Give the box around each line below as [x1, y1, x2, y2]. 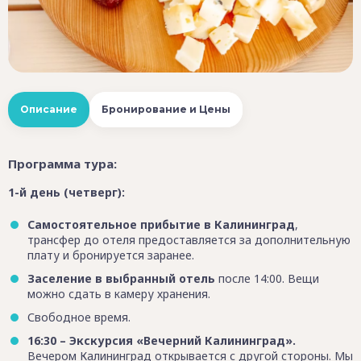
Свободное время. [27, 309, 131, 325]
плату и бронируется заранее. [27, 247, 194, 263]
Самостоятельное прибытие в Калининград [27, 217, 295, 233]
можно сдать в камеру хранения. [27, 286, 210, 302]
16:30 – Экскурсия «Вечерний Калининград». [27, 332, 296, 348]
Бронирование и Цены [102, 103, 230, 116]
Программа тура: [8, 156, 117, 172]
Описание [20, 103, 77, 116]
